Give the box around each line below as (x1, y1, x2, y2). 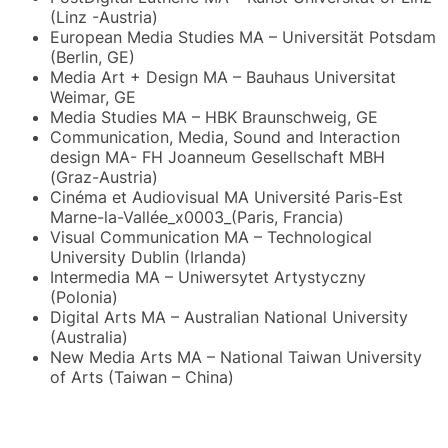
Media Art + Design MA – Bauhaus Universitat (50, 66, 396, 87)
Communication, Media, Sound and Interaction (50, 126, 400, 147)
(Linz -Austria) (50, 6, 158, 27)
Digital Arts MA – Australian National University (50, 306, 408, 327)
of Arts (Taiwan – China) (50, 366, 234, 387)
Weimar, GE (50, 86, 136, 107)
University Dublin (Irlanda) (50, 246, 247, 267)
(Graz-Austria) (50, 166, 158, 187)
